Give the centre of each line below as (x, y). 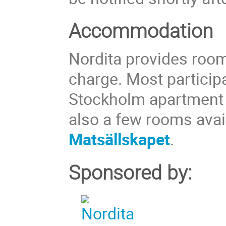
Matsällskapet (120, 139)
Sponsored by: (130, 173)
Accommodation (141, 31)
